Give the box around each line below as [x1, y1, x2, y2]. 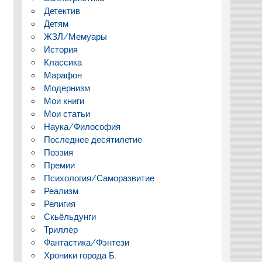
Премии [43, 160, 75, 171]
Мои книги [43, 95, 84, 106]
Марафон [43, 70, 82, 81]
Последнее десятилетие [43, 134, 142, 145]
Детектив [43, 5, 80, 16]
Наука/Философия [43, 121, 120, 132]
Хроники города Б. [43, 250, 116, 261]
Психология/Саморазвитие [43, 173, 154, 184]
